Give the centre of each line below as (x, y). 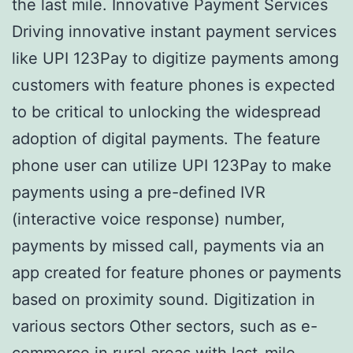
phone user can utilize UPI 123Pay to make (172, 166)
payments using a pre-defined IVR (139, 193)
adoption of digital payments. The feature (166, 139)
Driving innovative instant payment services (174, 32)
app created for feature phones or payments (176, 273)
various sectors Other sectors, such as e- (165, 327)
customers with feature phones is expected (173, 85)
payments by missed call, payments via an (168, 246)
